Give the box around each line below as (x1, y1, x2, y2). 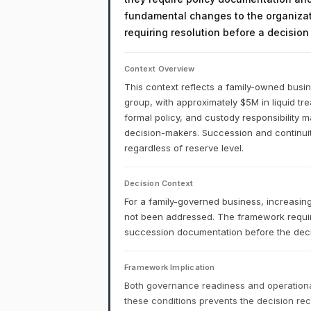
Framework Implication (124, 262, 215, 272)
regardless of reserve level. (124, 142, 244, 153)
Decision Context (124, 178, 194, 188)
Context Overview (124, 64, 195, 74)
